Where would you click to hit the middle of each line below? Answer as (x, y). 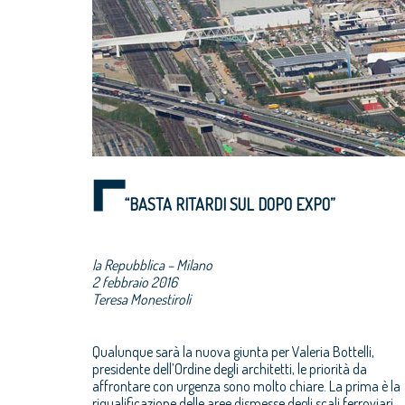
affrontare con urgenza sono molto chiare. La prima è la (246, 386)
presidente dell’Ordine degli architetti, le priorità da (230, 369)
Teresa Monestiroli (141, 299)
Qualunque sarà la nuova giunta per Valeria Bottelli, (233, 352)
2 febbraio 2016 (135, 282)
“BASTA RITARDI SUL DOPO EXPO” (230, 204)
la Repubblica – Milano (152, 265)
